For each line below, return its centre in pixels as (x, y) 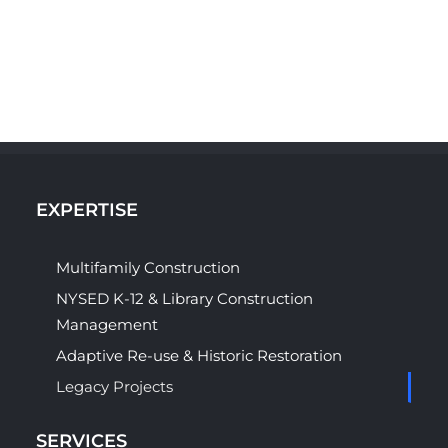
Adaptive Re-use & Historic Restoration (198, 355)
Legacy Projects (114, 386)
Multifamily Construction (147, 267)
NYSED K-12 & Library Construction (184, 298)
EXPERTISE (86, 209)
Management (106, 324)
